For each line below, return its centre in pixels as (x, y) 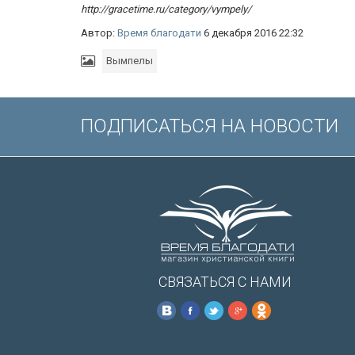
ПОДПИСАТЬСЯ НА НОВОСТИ (210, 126)
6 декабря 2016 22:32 (252, 33)
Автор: (99, 33)
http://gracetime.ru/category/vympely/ (166, 9)
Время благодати (159, 33)
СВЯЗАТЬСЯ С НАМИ (225, 282)
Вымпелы (130, 61)
